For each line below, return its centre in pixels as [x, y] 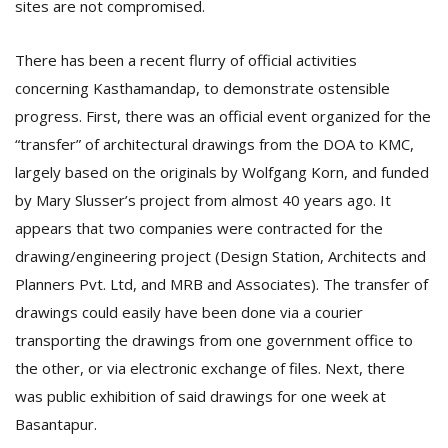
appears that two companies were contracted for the [199, 228]
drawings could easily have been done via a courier [189, 312]
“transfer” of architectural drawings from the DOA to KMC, [214, 144]
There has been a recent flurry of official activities [186, 60]
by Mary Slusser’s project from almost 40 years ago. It [203, 200]
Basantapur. [56, 424]
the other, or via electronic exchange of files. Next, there [210, 368]
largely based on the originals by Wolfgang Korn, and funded [222, 172]
